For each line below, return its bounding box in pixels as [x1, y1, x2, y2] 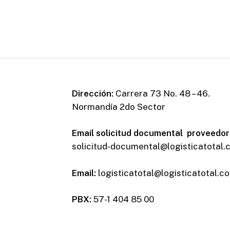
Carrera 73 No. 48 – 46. [113, 88, 210, 99]
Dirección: [72, 88, 113, 99]
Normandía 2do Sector [72, 101, 165, 112]
